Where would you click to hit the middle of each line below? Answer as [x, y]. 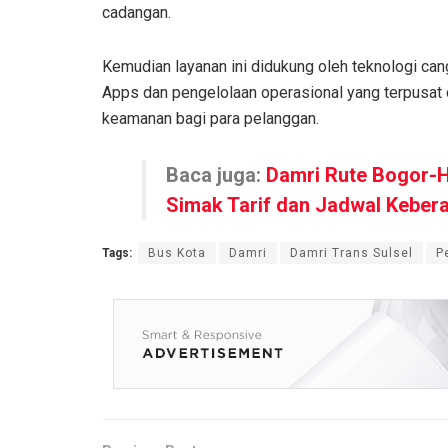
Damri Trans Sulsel [351, 253]
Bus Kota [177, 253]
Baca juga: [216, 175]
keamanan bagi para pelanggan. [210, 119]
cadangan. [136, 13]
